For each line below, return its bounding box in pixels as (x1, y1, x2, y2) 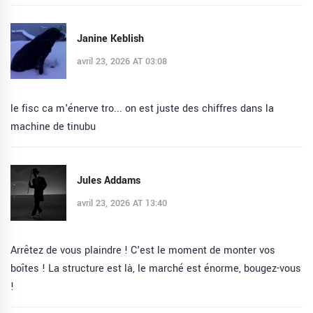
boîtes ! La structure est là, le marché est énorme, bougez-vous (10, 261, 301, 277)
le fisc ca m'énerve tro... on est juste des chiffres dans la (10, 101, 274, 117)
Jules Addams (77, 173, 140, 188)
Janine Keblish (77, 31, 144, 46)
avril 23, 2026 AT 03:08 (77, 54, 167, 68)
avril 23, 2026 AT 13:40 (77, 196, 167, 210)
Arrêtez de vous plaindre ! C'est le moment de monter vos (10, 243, 275, 259)
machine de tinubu (10, 119, 96, 135)
